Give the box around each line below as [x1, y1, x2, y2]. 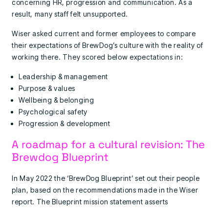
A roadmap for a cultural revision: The [12, 136, 205, 151]
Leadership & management [19, 72, 109, 81]
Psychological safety [19, 108, 88, 116]
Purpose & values [19, 84, 76, 92]
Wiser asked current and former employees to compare [12, 29, 196, 38]
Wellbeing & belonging [19, 96, 94, 104]
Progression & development [19, 119, 110, 128]
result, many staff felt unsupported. [12, 10, 129, 18]
